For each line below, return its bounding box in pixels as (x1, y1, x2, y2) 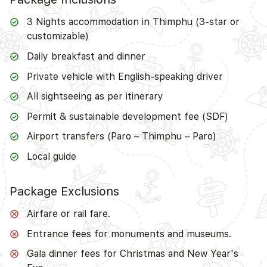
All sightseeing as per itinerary (26, 91, 163, 103)
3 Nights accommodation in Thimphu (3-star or (26, 16, 240, 28)
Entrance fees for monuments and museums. (26, 228, 231, 240)
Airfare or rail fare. (26, 207, 110, 219)
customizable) (26, 30, 89, 42)
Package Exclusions (10, 184, 119, 198)
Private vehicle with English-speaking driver (26, 70, 223, 82)
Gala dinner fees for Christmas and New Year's (26, 248, 238, 260)
